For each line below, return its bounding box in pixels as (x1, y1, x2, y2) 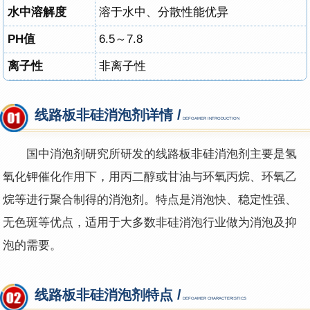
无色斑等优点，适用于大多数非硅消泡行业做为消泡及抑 (3, 216, 298, 230)
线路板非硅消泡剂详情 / (35, 107, 182, 123)
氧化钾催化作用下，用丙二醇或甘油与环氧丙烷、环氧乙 (3, 170, 298, 184)
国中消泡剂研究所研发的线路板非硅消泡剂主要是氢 (26, 147, 298, 161)
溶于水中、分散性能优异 (99, 5, 229, 19)
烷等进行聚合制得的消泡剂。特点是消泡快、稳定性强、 (3, 193, 298, 207)
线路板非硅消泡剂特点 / (35, 286, 182, 302)
